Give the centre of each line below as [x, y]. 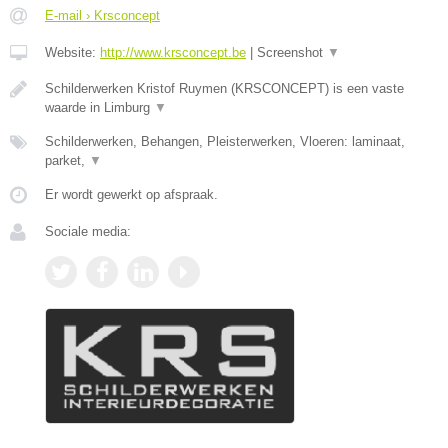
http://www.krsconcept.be [173, 53]
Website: [72, 53]
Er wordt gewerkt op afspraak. [131, 195]
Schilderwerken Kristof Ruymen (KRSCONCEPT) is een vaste [224, 89]
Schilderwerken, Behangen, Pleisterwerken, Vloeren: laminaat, [225, 142]
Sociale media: [88, 232]
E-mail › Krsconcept [102, 16]
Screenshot [292, 53]
